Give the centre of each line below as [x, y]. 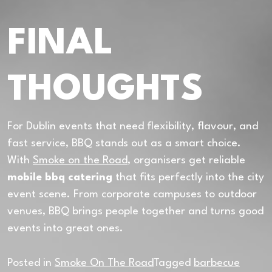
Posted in [31, 263]
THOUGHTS [105, 90]
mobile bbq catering [60, 177]
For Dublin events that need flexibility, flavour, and [133, 126]
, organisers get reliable [186, 160]
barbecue [217, 263]
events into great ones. [65, 228]
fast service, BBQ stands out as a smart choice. [124, 143]
